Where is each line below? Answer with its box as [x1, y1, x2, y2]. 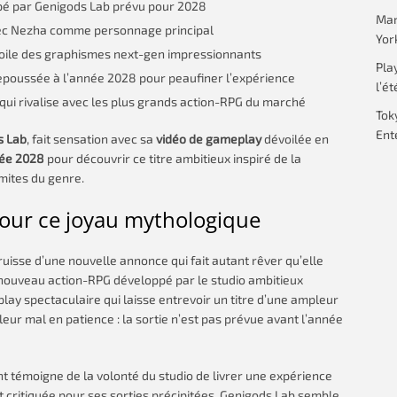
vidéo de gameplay [156, 131, 261, 146]
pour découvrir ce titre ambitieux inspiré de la [44, 151, 301, 166]
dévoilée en [261, 131, 329, 146]
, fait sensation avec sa [27, 131, 156, 146]
